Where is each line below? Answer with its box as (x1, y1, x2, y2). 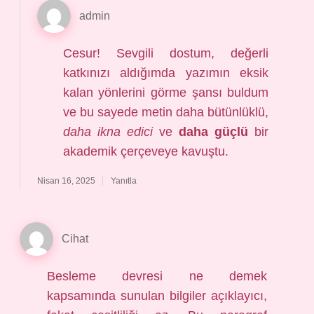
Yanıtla (111, 176, 137, 186)
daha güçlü (179, 125, 249, 139)
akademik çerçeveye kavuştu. (62, 144, 228, 158)
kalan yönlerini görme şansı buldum (62, 86, 269, 100)
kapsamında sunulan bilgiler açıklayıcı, (47, 289, 267, 303)
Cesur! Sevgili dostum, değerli (62, 46, 269, 60)
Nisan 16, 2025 (37, 176, 95, 186)
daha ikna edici (62, 125, 153, 139)
